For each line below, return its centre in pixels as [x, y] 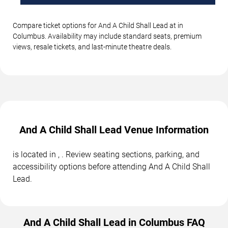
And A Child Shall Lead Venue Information [114, 130]
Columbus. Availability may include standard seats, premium [107, 36]
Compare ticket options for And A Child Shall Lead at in [98, 26]
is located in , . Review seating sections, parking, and [106, 155]
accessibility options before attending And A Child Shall [111, 167]
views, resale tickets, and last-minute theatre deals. [92, 47]
